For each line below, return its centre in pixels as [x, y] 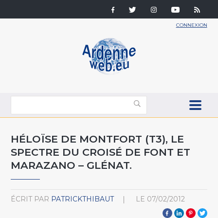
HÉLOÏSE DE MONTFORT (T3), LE [98, 139]
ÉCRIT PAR [30, 199]
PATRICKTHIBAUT [83, 199]
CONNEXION [191, 25]
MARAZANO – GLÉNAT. [72, 165]
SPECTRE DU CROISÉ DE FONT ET [101, 152]
